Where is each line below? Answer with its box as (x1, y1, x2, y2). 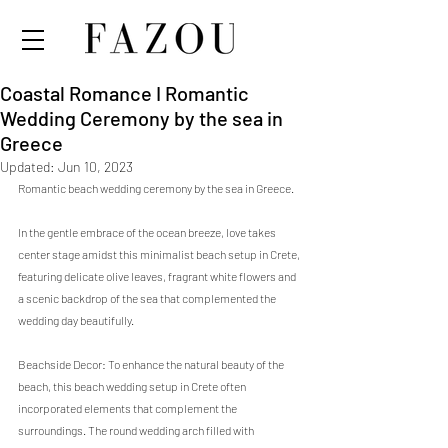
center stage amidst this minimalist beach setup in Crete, (18, 247, 302, 261)
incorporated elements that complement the (18, 401, 239, 415)
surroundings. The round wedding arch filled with (18, 423, 256, 437)
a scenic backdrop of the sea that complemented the (18, 291, 278, 305)
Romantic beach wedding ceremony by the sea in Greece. (18, 181, 296, 195)
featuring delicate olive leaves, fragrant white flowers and (18, 269, 298, 283)
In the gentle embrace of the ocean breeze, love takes (18, 225, 278, 239)
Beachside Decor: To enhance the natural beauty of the (18, 357, 286, 371)
